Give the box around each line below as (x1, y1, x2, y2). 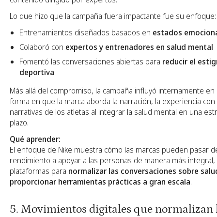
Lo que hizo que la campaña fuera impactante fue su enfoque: (10, 11, 216, 22)
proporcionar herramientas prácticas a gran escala (10, 176, 190, 187)
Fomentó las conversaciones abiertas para (19, 56, 162, 67)
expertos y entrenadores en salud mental (65, 42, 213, 53)
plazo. (10, 117, 29, 128)
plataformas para (10, 166, 68, 177)
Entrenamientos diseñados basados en (19, 27, 153, 38)
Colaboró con (19, 42, 65, 53)
